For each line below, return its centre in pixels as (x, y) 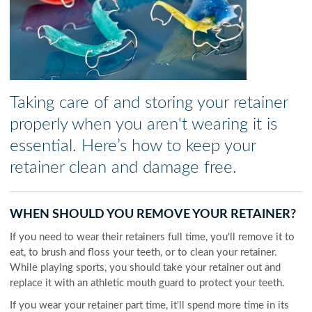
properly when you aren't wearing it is (144, 125)
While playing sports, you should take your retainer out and (146, 268)
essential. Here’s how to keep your (133, 146)
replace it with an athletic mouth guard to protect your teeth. (148, 283)
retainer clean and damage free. (124, 168)
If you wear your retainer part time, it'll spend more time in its (150, 305)
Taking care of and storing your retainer (149, 103)
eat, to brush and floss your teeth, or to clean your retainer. (144, 252)
